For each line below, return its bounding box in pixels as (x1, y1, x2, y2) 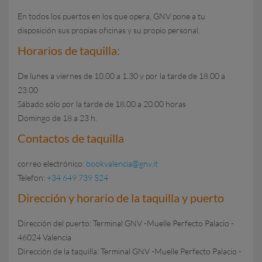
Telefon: (18, 173, 47, 182)
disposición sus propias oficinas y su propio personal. (18, 25, 200, 35)
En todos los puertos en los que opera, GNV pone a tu (18, 11, 205, 21)
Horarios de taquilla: (18, 43, 120, 57)
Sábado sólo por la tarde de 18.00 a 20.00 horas (18, 99, 186, 109)
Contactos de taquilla (18, 131, 124, 145)
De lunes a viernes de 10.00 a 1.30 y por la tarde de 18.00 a (18, 71, 225, 81)
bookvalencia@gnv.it (86, 158, 158, 168)
